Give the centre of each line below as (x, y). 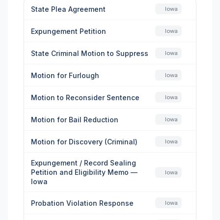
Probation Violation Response (82, 203)
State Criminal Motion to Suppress (90, 53)
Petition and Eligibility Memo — (84, 172)
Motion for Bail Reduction (75, 119)
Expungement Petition (69, 31)
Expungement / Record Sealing (83, 163)
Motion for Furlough (65, 75)
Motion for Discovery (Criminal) (84, 141)
